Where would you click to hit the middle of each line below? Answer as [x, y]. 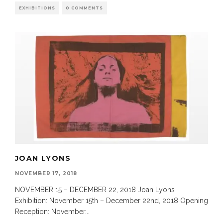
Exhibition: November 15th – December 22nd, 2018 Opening [111, 200]
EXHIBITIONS [37, 8]
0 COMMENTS [84, 8]
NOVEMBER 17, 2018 [46, 173]
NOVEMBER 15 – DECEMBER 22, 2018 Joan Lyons [95, 189]
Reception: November [50, 211]
